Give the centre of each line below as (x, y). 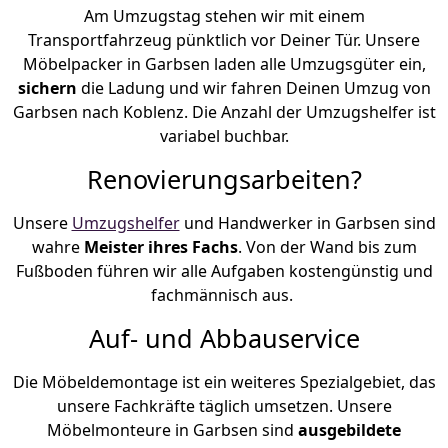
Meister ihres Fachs (160, 246)
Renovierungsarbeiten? (224, 178)
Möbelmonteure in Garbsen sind (172, 429)
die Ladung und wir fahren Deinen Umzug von (255, 87)
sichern (49, 87)
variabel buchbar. (224, 135)
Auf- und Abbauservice (224, 337)
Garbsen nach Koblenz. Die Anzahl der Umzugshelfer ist (224, 111)
